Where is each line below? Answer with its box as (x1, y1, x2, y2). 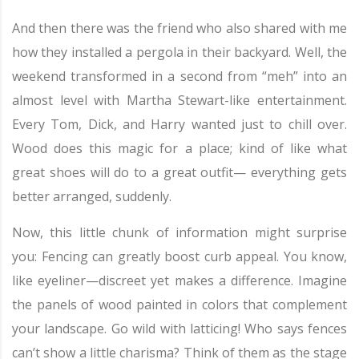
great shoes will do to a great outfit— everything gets (12, 163, 347, 181)
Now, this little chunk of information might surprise (12, 224, 347, 241)
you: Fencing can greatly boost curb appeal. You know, (12, 248, 347, 265)
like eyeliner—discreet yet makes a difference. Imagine (12, 272, 347, 289)
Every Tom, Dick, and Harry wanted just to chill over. (12, 115, 347, 133)
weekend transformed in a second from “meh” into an (12, 67, 347, 85)
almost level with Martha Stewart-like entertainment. (12, 91, 347, 109)
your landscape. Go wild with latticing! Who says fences (12, 320, 347, 337)
